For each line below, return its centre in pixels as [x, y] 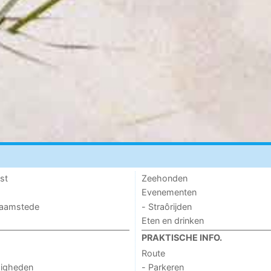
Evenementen [169, 192]
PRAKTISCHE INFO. [181, 237]
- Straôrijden [166, 206]
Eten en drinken [172, 221]
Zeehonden [164, 178]
